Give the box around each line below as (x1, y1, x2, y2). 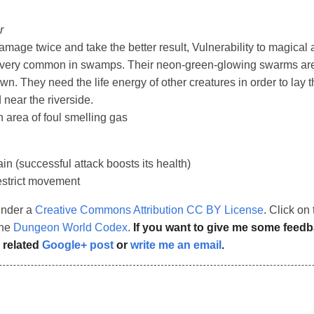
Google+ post (42, 239, 114, 252)
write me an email (130, 239, 221, 252)
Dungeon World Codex (13, 221, 128, 234)
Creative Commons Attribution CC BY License (35, 204, 264, 217)
